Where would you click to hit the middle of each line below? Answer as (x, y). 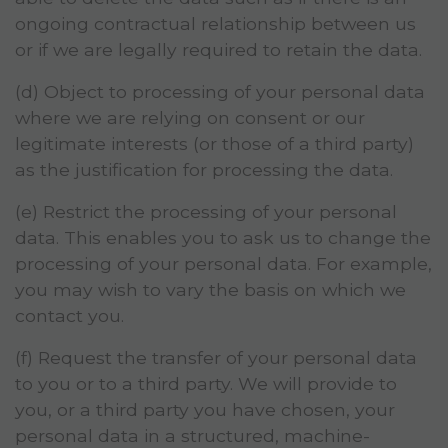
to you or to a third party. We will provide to (206, 384)
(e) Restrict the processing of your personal (206, 212)
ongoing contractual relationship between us (215, 24)
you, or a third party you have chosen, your (205, 410)
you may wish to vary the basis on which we (210, 290)
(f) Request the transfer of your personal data (216, 358)
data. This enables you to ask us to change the (223, 238)
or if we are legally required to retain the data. (218, 50)
